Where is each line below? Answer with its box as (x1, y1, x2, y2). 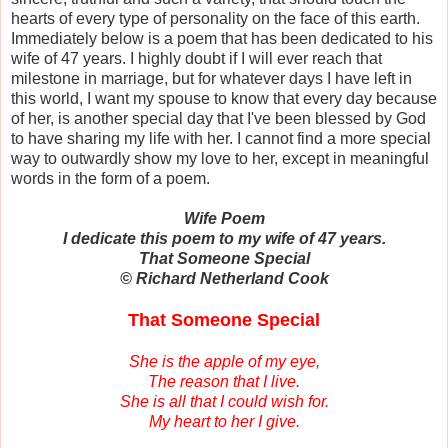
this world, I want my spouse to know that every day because (11, 89, 437, 107)
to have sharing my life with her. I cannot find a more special (11, 129, 431, 147)
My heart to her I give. (148, 412, 300, 430)
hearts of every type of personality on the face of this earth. (11, 9, 420, 27)
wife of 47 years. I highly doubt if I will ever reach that (11, 49, 382, 67)
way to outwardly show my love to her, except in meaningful (11, 149, 429, 167)
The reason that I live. (148, 372, 300, 390)
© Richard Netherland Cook (119, 269, 329, 287)
